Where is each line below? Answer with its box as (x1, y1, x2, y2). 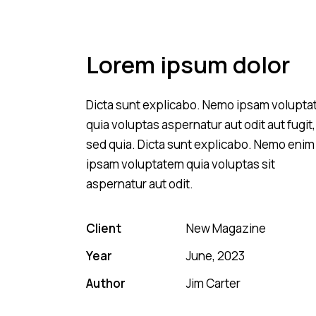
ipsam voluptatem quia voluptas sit (86, 156, 275, 173)
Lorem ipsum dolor (86, 49, 290, 81)
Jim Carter (186, 275, 241, 292)
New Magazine (186, 220, 267, 237)
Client (86, 220, 121, 237)
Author (86, 275, 126, 292)
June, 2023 (186, 248, 245, 265)
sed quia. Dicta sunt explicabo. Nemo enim (86, 136, 315, 153)
